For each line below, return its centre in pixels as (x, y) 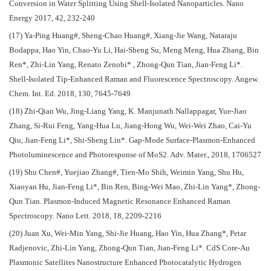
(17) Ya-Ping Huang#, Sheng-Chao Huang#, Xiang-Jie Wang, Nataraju (123, 36)
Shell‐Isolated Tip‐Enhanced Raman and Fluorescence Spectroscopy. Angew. (134, 80)
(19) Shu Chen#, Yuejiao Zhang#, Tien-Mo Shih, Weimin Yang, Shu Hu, (126, 172)
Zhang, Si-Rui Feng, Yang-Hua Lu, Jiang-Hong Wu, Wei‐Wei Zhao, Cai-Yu (130, 126)
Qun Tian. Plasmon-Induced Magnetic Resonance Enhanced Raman (120, 201)
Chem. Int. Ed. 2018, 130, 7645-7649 (70, 94)
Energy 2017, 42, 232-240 (52, 18)
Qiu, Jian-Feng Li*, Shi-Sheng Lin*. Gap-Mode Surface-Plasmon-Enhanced (132, 141)
